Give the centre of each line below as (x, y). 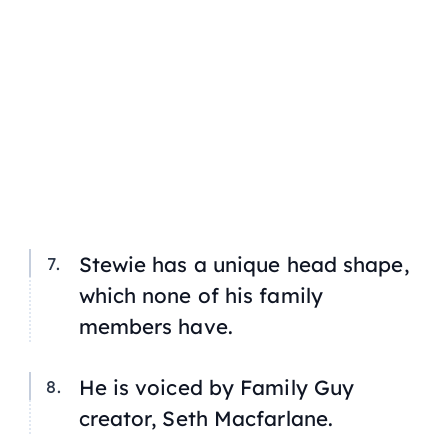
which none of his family (200, 294)
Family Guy (297, 387)
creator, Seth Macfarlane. (206, 418)
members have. (155, 325)
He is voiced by (159, 387)
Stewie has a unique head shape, (243, 263)
